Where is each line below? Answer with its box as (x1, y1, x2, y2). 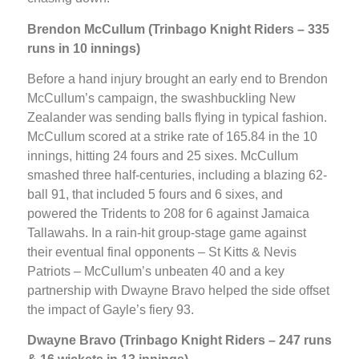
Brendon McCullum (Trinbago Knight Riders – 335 (27, 22, 329, 36)
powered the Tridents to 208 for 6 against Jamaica (27, 206, 309, 220)
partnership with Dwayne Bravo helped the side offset (27, 283, 329, 297)
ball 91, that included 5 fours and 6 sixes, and (27, 187, 283, 201)
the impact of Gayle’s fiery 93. (27, 302, 194, 317)
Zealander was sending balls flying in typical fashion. (27, 110, 327, 124)
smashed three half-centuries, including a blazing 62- (27, 167, 327, 182)
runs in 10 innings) (27, 41, 140, 55)
